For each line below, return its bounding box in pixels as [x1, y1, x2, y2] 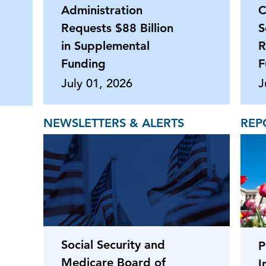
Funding [61, 56, 106, 71]
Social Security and [61, 237, 165, 252]
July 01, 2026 [61, 75, 132, 91]
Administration [61, 2, 142, 17]
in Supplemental [61, 38, 150, 53]
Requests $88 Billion [61, 20, 173, 35]
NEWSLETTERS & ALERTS [43, 115, 184, 130]
